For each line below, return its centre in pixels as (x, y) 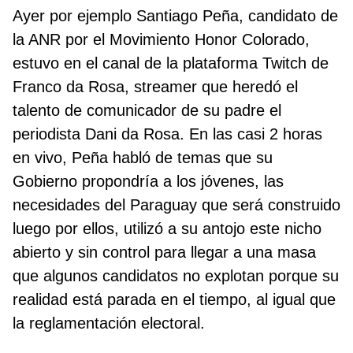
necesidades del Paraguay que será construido (176, 205)
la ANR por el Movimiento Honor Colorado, (161, 40)
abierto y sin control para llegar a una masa (164, 253)
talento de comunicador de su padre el (147, 111)
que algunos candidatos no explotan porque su (176, 276)
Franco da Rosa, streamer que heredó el (155, 87)
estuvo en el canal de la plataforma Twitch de (171, 63)
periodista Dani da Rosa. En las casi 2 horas (167, 134)
